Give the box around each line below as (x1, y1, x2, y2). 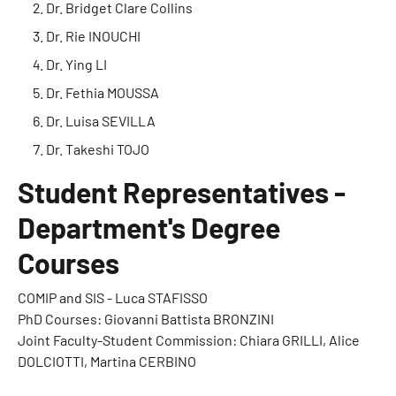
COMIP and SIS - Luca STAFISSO (18, 289, 208, 306)
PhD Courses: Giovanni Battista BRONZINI (18, 310, 274, 327)
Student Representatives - (18, 175, 346, 209)
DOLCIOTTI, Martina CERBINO (18, 353, 196, 369)
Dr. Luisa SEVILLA (46, 112, 156, 129)
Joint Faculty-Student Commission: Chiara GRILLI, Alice (18, 331, 360, 348)
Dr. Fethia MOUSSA (46, 84, 159, 101)
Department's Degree (18, 210, 280, 244)
